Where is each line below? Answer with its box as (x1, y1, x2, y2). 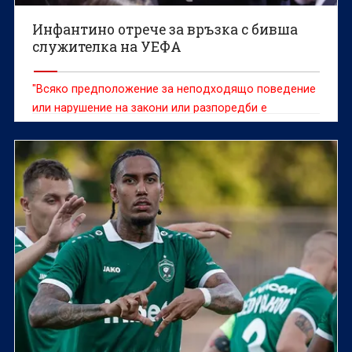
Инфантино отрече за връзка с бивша (32, 20, 299, 38)
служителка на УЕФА (32, 37, 182, 56)
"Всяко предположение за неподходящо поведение (32, 82, 317, 95)
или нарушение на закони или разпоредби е (32, 101, 268, 114)
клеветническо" (32, 119, 117, 133)
